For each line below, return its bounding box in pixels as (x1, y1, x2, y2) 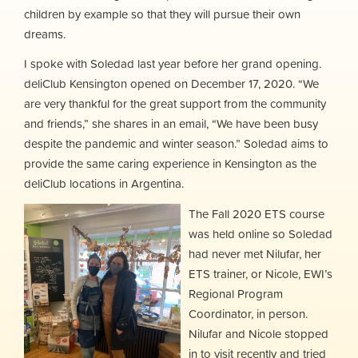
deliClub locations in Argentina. (24, 174, 184, 193)
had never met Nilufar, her (189, 244, 321, 263)
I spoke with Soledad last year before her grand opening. (24, 54, 321, 73)
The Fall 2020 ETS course (189, 204, 324, 223)
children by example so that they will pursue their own (24, 4, 300, 23)
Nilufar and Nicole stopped (189, 324, 328, 343)
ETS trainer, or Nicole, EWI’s (189, 264, 332, 283)
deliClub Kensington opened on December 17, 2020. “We (24, 74, 319, 93)
